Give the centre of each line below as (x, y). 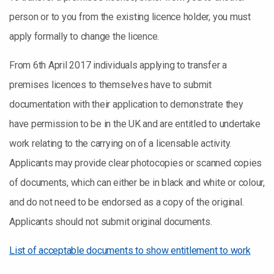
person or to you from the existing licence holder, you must (130, 17)
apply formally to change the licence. (84, 36)
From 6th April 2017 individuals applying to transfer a (118, 65)
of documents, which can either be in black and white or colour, (137, 183)
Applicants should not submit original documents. (111, 222)
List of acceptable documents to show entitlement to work (130, 250)
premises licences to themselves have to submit (110, 85)
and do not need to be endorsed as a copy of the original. (127, 202)
